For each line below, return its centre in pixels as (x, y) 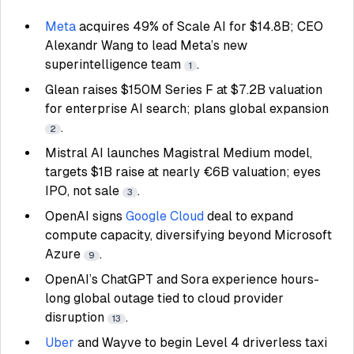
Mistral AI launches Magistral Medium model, (179, 153)
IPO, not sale (84, 191)
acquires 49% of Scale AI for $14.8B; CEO (201, 26)
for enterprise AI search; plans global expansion (187, 109)
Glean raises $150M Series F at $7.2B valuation (184, 90)
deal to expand (250, 216)
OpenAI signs (85, 216)
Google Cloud (165, 216)
